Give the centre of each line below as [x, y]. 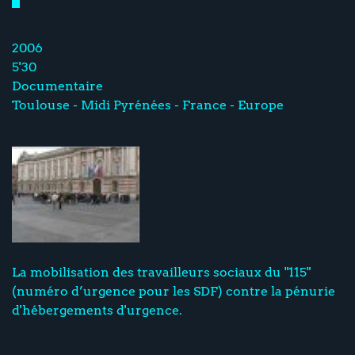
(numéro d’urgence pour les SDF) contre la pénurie [174, 292]
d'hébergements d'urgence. [97, 311]
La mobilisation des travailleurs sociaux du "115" [161, 273]
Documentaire [57, 86]
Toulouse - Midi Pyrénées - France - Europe [148, 105]
